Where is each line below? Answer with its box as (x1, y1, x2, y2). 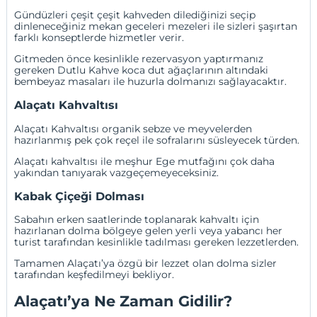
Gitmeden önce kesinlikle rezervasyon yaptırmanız (14, 52, 264, 65)
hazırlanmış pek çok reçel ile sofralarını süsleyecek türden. (14, 133, 303, 146)
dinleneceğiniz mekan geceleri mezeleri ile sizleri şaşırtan (14, 19, 298, 33)
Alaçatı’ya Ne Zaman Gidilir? (14, 292, 233, 310)
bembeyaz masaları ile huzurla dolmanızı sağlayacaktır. (14, 74, 287, 88)
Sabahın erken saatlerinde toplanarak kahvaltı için (14, 213, 260, 226)
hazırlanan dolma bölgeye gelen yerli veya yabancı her (14, 224, 283, 238)
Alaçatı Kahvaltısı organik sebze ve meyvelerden (14, 122, 253, 135)
